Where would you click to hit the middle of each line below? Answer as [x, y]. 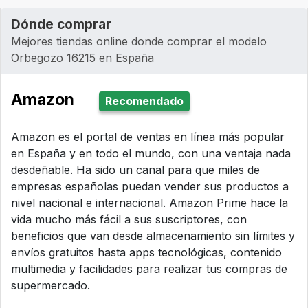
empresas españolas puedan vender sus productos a [150, 187]
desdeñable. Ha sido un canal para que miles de [135, 170]
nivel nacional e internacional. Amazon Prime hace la [150, 203]
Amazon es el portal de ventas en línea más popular [148, 137]
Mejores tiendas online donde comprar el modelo [139, 42]
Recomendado [144, 101]
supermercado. [51, 286]
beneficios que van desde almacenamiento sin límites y [153, 236]
